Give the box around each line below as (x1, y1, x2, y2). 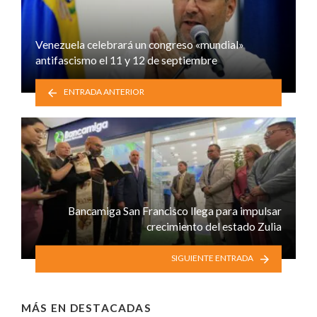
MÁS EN (21, 301, 70, 314)
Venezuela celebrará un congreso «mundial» (35, 37, 244, 51)
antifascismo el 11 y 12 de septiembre (35, 52, 217, 67)
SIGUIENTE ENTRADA (171, 253, 253, 264)
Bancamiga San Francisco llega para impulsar (68, 203, 282, 217)
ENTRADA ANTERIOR (64, 86, 145, 98)
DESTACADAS (69, 301, 151, 314)
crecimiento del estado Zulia (146, 219, 282, 233)
